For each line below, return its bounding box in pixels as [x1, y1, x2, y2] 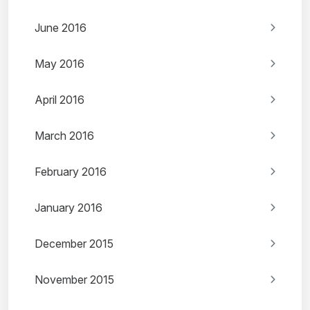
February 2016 [35, 165, 107, 179]
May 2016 [35, 57, 84, 71]
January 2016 [35, 201, 102, 215]
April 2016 [35, 93, 84, 107]
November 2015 [35, 273, 114, 287]
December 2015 [35, 237, 113, 251]
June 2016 [35, 21, 86, 35]
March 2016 [35, 129, 94, 143]
